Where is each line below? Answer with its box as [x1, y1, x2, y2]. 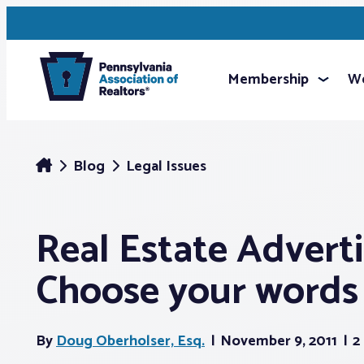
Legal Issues [126, 154, 206, 179]
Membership [227, 67, 309, 92]
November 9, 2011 [220, 329, 340, 353]
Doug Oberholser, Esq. [56, 329, 205, 353]
